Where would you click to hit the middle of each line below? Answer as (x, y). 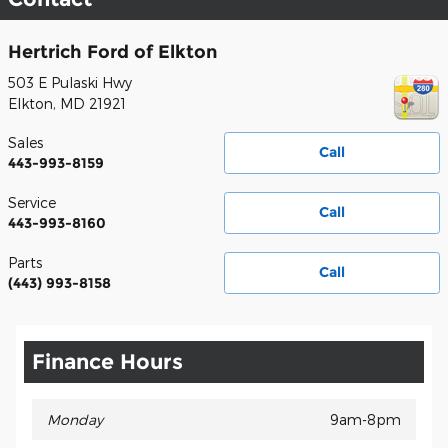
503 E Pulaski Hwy (70, 83)
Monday (75, 420)
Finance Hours (107, 362)
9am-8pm (365, 420)
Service (32, 203)
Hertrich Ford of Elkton (113, 51)
